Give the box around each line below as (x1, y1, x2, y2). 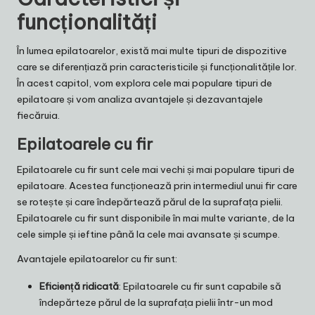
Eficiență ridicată (39, 280, 119, 293)
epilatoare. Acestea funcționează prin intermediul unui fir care (17, 179, 297, 193)
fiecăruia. (17, 109, 60, 122)
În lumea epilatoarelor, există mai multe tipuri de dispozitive (17, 44, 287, 58)
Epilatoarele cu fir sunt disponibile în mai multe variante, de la (17, 212, 295, 225)
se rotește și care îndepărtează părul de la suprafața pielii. (17, 195, 283, 209)
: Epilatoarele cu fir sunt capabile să (119, 280, 281, 293)
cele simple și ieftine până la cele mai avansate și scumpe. (17, 228, 280, 241)
